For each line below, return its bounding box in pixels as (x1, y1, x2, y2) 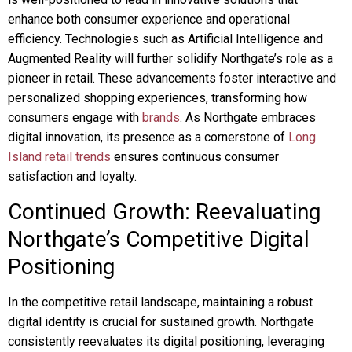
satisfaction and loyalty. (8, 169, 137, 184)
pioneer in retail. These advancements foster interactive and (8, 71, 336, 86)
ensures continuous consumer (111, 149, 279, 164)
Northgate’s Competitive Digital (8, 226, 310, 252)
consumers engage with (8, 110, 142, 125)
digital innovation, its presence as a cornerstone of (8, 130, 288, 145)
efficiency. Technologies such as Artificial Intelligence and (8, 31, 323, 46)
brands (142, 110, 180, 125)
